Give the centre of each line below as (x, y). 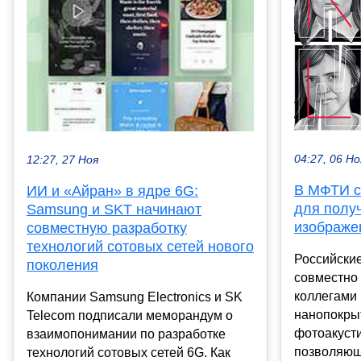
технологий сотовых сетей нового (140, 246)
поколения (62, 265)
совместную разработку (107, 228)
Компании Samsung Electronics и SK (135, 297)
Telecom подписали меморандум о (130, 315)
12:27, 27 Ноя (62, 160)
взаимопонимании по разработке (126, 334)
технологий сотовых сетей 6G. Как (129, 352)
